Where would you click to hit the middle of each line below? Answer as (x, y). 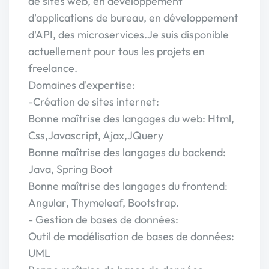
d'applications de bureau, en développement (133, 18)
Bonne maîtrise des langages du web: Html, (131, 119)
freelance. (53, 68)
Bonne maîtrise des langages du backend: (127, 152)
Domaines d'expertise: (82, 85)
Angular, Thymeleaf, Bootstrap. (104, 203)
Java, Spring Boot (71, 169)
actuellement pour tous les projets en (116, 51)
